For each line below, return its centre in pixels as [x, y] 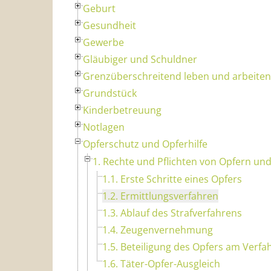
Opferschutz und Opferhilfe [145, 144]
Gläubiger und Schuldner [140, 59]
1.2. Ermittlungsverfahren [160, 196]
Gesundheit [109, 25]
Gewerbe [103, 42]
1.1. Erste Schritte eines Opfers [172, 179]
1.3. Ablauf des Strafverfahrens [172, 213]
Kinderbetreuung [122, 110]
